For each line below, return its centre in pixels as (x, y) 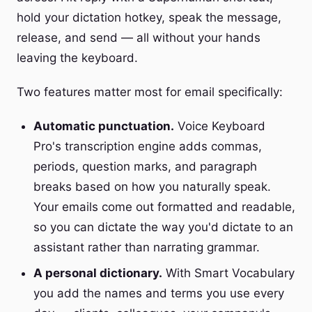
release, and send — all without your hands (139, 38)
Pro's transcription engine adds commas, (148, 146)
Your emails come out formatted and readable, (164, 207)
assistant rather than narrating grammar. (147, 247)
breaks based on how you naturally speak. (152, 187)
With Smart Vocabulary (228, 273)
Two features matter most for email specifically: (150, 92)
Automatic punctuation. (104, 126)
